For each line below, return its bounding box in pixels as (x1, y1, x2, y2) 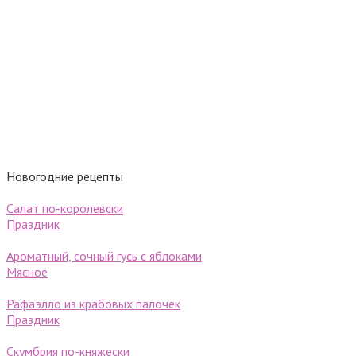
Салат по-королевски (6, 200, 123, 216)
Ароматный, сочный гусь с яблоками (6, 248, 202, 264)
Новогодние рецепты (6, 168, 123, 184)
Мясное (6, 264, 48, 280)
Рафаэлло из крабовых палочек (6, 296, 180, 311)
